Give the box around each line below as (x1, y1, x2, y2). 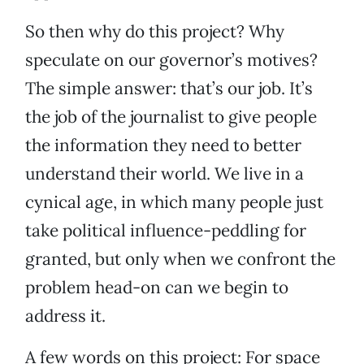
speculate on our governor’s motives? (25, 49, 318, 71)
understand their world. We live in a (25, 162, 304, 185)
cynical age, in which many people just (25, 191, 323, 214)
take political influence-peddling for (25, 219, 306, 242)
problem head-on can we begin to (25, 276, 288, 299)
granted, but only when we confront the (25, 248, 336, 271)
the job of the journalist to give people (25, 106, 317, 128)
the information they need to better (25, 134, 301, 157)
